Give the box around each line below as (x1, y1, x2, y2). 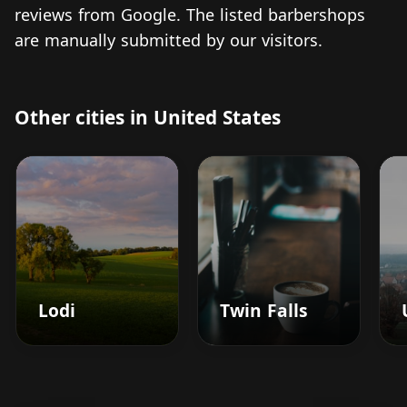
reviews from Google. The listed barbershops (15, 4, 365, 26)
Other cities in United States (15, 104, 281, 131)
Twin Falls (220, 298, 308, 323)
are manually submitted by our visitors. (15, 29, 323, 52)
